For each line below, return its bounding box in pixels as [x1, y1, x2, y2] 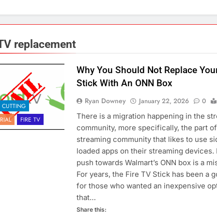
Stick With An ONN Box [76, 77, 172, 89]
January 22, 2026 [139, 96, 189, 106]
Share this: [76, 206, 107, 214]
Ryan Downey [84, 96, 126, 106]
